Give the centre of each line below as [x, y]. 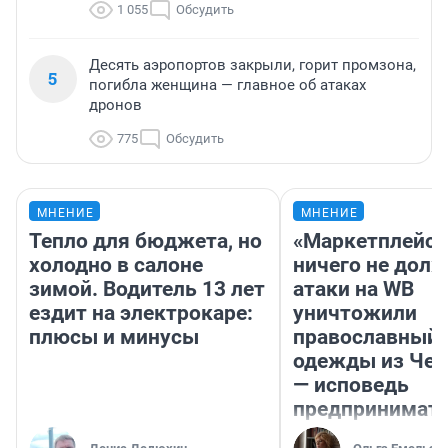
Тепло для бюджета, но [145, 241]
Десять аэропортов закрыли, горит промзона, [252, 65]
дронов [115, 105]
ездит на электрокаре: [141, 313]
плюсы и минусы [114, 337]
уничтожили [355, 313]
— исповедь [351, 385]
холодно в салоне [116, 265]
